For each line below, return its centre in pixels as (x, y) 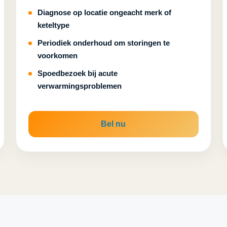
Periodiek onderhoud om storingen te (104, 43)
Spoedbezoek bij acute (78, 73)
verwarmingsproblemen (80, 86)
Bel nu (113, 124)
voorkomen (58, 55)
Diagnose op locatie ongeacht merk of (105, 12)
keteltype (54, 25)
